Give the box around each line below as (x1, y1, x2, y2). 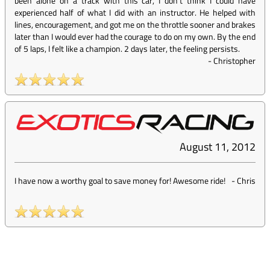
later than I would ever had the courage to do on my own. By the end (14, 30, 256, 43)
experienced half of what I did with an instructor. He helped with (14, 6, 256, 19)
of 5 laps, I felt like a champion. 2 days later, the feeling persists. (14, 42, 240, 55)
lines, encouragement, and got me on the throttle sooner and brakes (14, 18, 256, 31)
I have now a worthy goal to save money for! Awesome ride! (14, 174, 225, 187)
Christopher (213, 54, 256, 67)
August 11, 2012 (180, 139, 256, 155)
